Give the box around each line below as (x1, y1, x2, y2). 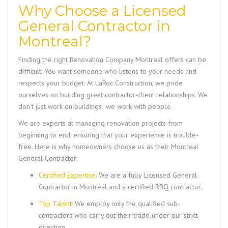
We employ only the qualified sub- (73, 198, 180, 208)
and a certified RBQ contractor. (107, 182, 202, 191)
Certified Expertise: (39, 170, 97, 180)
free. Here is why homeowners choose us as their (18, 141, 171, 151)
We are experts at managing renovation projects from (18, 118, 183, 128)
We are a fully (97, 170, 144, 180)
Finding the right (18, 54, 70, 64)
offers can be (163, 54, 206, 64)
